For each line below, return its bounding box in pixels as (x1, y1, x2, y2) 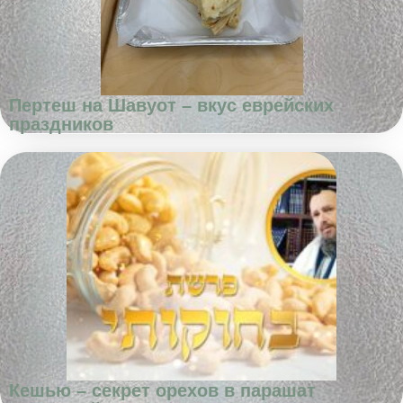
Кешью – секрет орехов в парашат (9, 381, 316, 400)
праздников (9, 114, 113, 134)
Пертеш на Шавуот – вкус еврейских (9, 95, 334, 115)
